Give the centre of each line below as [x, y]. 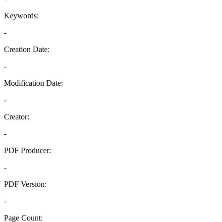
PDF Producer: [28, 150]
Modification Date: [33, 83]
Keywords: [21, 16]
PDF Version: [25, 184]
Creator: [17, 117]
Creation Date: [27, 49]
